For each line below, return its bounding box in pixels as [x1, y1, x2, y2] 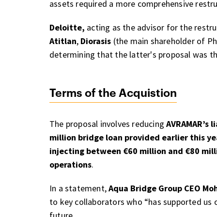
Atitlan [49, 35, 77, 47]
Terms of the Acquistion [49, 88, 177, 99]
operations [49, 159, 92, 170]
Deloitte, [49, 22, 85, 33]
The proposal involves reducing [49, 118, 167, 130]
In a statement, [49, 182, 109, 194]
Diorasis [80, 35, 111, 47]
